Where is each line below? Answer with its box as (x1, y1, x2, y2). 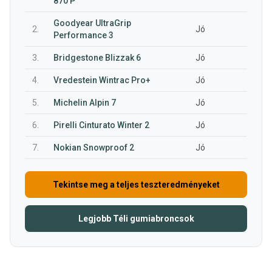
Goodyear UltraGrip (53, 18, 131, 28)
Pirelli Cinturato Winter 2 (53, 120, 149, 130)
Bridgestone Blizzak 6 (53, 53, 141, 63)
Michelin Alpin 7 (53, 98, 116, 107)
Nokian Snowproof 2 (53, 143, 134, 152)
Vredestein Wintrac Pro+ (53, 75, 151, 85)
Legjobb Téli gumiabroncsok (78, 214, 194, 223)
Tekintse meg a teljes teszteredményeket (52, 180, 220, 189)
